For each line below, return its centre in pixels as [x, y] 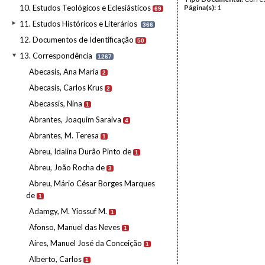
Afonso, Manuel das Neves [75, 227]
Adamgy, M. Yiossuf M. [68, 211]
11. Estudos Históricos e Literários [78, 24]
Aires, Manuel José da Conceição [85, 243]
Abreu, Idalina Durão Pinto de [80, 151]
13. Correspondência [56, 56]
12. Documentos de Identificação [77, 40]
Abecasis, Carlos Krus [66, 88]
